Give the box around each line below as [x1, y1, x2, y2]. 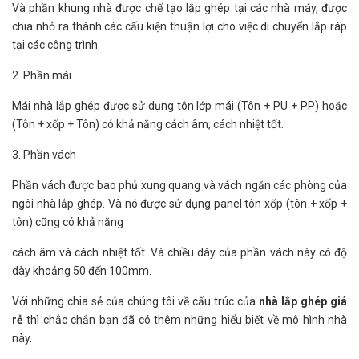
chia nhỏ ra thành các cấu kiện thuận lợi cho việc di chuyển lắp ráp [12, 20, 347, 33]
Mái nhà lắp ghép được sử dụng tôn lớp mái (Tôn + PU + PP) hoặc [12, 99, 347, 112]
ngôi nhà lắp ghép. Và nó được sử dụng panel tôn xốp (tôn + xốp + [12, 197, 347, 210]
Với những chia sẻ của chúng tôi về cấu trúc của [12, 295, 259, 308]
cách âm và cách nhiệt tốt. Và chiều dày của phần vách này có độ [12, 246, 347, 259]
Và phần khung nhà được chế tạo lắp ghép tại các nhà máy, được [12, 2, 347, 14]
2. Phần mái [12, 69, 71, 82]
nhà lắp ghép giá [259, 295, 347, 308]
